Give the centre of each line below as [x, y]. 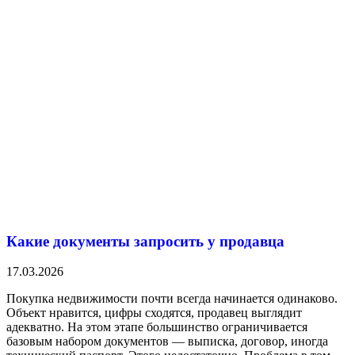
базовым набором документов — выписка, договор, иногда [167, 342]
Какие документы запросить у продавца [145, 241]
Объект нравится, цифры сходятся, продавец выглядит [154, 313]
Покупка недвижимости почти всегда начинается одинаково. [172, 299]
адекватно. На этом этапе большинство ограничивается [157, 327]
